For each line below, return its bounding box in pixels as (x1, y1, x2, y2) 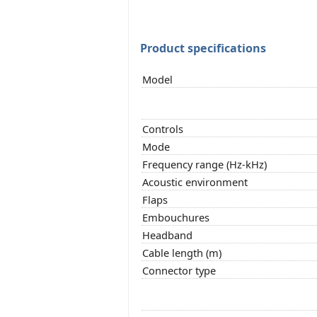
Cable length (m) (142, 245, 221, 260)
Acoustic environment (142, 174, 248, 189)
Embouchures (142, 209, 209, 224)
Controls (142, 121, 183, 136)
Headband (142, 227, 192, 242)
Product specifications (140, 40, 266, 56)
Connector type (142, 263, 216, 277)
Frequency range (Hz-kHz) (142, 156, 267, 171)
